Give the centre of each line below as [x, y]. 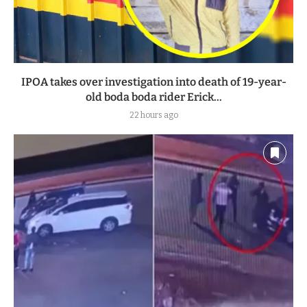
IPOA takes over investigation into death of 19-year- [153, 82]
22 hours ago [153, 115]
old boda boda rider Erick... [153, 97]
